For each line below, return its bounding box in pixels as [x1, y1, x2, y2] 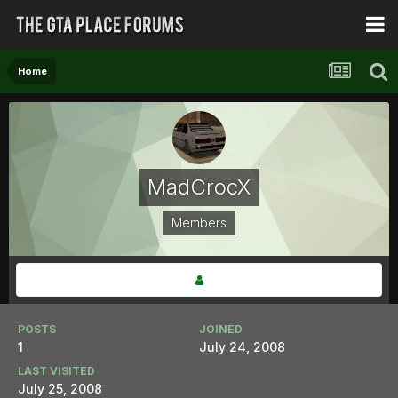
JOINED [199, 322, 243, 336]
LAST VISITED [18, 364, 95, 378]
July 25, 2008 [18, 381, 102, 396]
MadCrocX [147, 174, 251, 200]
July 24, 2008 [199, 339, 285, 354]
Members [171, 215, 227, 230]
